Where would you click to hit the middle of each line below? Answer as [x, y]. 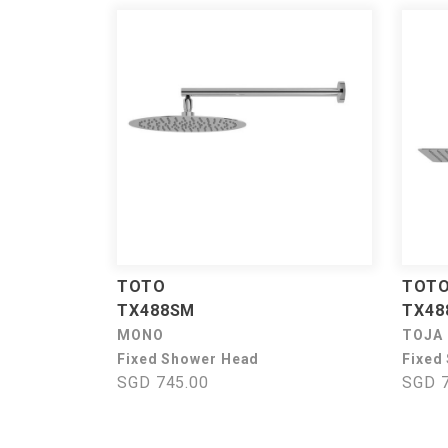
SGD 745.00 [163, 382]
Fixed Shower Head [188, 359]
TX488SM [156, 310]
